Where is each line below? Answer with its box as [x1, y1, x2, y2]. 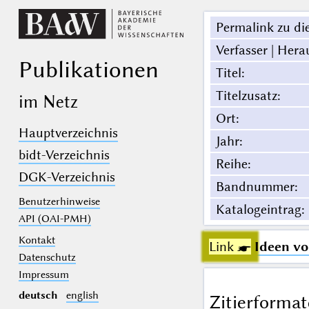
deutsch [18, 289, 58, 302]
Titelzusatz [215, 88, 277, 104]
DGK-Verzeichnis [18, 169, 115, 186]
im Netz [18, 90, 78, 112]
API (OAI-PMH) [18, 212, 91, 226]
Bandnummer [215, 179, 295, 195]
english [66, 289, 99, 302]
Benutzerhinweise [18, 195, 100, 208]
